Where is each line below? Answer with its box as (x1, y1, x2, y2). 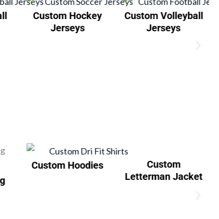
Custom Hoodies (31, 159, 104, 172)
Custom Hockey (33, 9, 102, 22)
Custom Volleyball (124, 9, 203, 22)
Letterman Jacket (125, 171, 203, 183)
